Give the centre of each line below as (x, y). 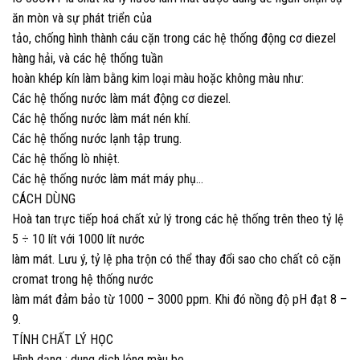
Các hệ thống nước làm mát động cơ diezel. (121, 99)
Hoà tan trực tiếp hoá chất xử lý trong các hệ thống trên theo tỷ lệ (178, 219)
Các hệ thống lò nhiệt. (66, 159)
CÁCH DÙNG (44, 199)
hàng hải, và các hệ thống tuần (88, 59)
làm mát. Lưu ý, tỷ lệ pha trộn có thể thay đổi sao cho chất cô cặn (176, 260)
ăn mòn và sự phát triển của (82, 18)
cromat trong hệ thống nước (83, 280)
